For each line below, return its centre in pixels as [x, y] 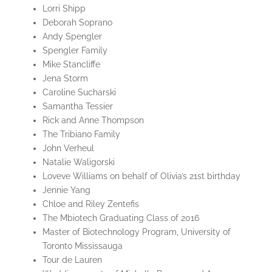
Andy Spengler [72, 37]
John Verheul [68, 148]
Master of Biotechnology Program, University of [136, 232]
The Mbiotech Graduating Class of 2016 [121, 218]
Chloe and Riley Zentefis [90, 204]
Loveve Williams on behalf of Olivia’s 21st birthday [141, 176]
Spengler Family [75, 51]
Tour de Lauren [72, 260]
